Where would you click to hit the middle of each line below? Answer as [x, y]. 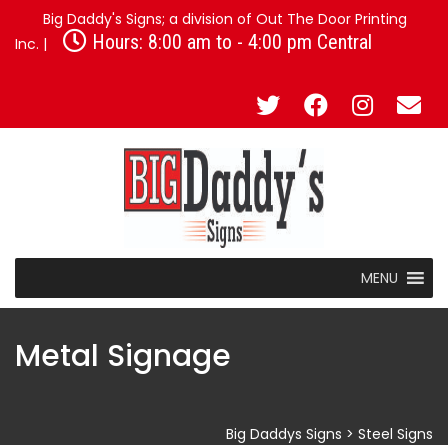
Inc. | [33, 44]
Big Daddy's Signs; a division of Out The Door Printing [223, 19]
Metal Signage [123, 356]
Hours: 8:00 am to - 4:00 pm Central [229, 42]
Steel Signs [395, 434]
